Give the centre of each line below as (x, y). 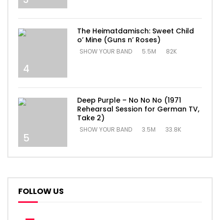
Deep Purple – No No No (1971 (129, 100)
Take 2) (91, 118)
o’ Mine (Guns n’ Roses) (119, 40)
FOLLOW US (41, 192)
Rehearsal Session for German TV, (138, 109)
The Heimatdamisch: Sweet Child (136, 31)
